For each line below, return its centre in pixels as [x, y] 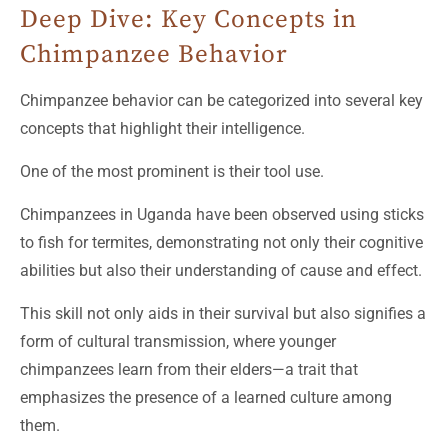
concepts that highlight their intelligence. [162, 129]
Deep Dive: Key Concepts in [188, 20]
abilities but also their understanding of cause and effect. [221, 271]
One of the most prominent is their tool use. [172, 172]
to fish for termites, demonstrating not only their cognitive [221, 243]
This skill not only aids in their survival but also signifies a [223, 314]
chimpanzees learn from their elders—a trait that [189, 370]
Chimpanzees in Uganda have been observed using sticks [222, 215]
